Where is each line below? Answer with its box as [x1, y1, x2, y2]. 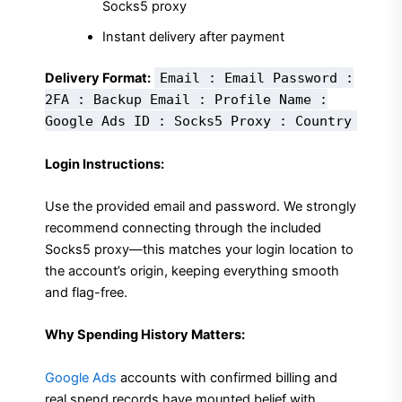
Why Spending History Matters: [45, 327, 245, 344]
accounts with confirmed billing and [117, 369, 337, 386]
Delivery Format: [45, 70, 151, 87]
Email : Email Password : [160, 70, 354, 86]
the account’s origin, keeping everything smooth [45, 262, 339, 279]
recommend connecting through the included [45, 219, 321, 236]
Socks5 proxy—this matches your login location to [45, 240, 354, 258]
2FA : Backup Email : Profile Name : [45, 92, 328, 108]
